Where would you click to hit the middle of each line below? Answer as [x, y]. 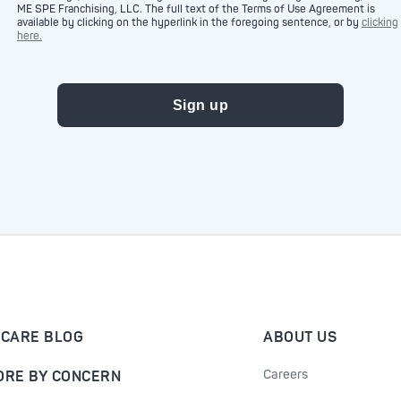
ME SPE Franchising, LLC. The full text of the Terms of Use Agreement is [196, 9]
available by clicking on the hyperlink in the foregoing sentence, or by [189, 23]
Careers [286, 375]
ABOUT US [300, 337]
